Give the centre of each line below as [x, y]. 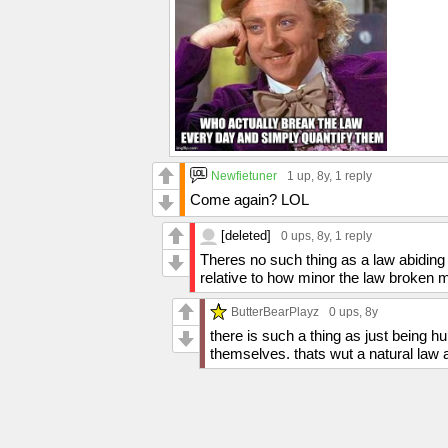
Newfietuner [244, 175]
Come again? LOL [249, 199]
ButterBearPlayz [275, 311]
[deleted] [246, 235]
